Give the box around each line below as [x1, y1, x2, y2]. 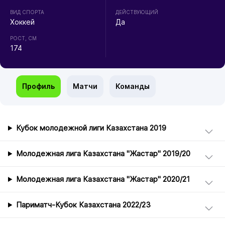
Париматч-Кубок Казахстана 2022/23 [16, 200, 151, 210]
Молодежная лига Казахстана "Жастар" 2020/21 [16, 175, 190, 184]
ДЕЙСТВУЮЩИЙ [116, 9, 159, 16]
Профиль [22, 82, 55, 91]
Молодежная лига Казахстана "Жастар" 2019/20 [16, 149, 190, 159]
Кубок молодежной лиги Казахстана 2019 [16, 124, 166, 133]
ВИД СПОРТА [10, 9, 44, 16]
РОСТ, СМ [10, 35, 37, 42]
